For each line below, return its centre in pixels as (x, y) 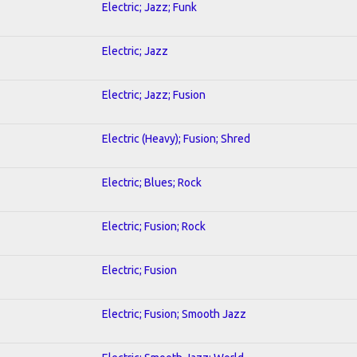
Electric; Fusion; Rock (154, 226)
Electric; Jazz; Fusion (154, 94)
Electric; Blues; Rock (152, 182)
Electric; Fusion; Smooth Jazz (174, 314)
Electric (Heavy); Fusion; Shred (176, 138)
